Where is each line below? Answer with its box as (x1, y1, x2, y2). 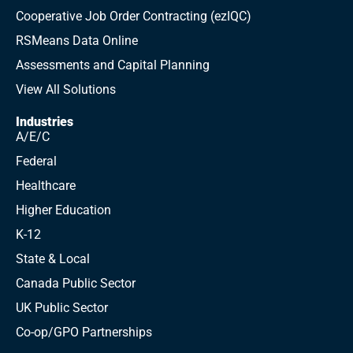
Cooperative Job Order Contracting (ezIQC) (16, 9, 251, 24)
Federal (16, 154, 57, 169)
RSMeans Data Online (16, 33, 138, 48)
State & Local (16, 251, 90, 266)
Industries (16, 114, 73, 129)
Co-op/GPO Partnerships (16, 325, 152, 340)
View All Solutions (16, 82, 116, 97)
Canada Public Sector (16, 276, 136, 291)
